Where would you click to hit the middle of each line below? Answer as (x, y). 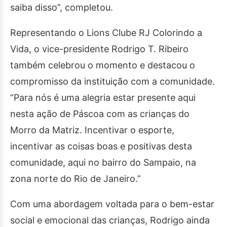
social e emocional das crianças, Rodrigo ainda (110, 220)
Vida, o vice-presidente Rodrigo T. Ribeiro (99, 49)
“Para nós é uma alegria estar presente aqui (103, 98)
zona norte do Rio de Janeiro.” (75, 179)
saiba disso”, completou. (62, 7)
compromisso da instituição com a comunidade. (112, 81)
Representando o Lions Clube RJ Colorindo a (106, 33)
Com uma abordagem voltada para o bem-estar (112, 204)
